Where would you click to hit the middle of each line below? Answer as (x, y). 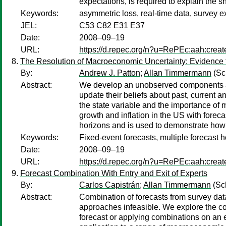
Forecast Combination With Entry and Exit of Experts (114, 173)
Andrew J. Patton (110, 73)
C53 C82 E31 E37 (112, 25)
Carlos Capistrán (109, 185)
